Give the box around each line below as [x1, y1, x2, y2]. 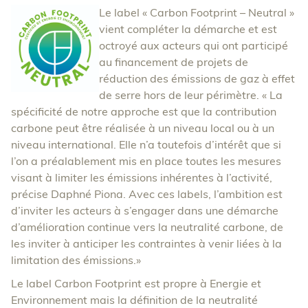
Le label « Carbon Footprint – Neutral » [99, 7, 294, 19]
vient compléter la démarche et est [99, 23, 277, 35]
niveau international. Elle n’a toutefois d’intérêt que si [11, 139, 281, 151]
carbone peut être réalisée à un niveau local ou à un [11, 122, 274, 134]
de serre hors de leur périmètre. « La [99, 89, 283, 101]
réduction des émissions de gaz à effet [99, 73, 295, 85]
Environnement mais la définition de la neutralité [11, 294, 258, 306]
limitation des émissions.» [11, 254, 144, 266]
